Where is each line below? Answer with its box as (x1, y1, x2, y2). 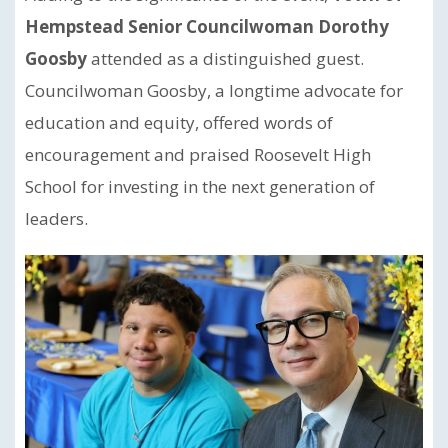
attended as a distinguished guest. (87, 47, 364, 70)
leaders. (25, 207, 88, 230)
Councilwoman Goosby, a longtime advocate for (25, 79, 403, 102)
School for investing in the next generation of (25, 175, 375, 198)
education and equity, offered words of (25, 111, 333, 134)
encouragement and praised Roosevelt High (25, 143, 371, 166)
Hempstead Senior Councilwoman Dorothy (25, 15, 389, 38)
